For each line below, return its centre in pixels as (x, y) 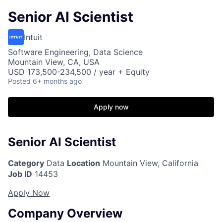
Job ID (20, 174)
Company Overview (65, 213)
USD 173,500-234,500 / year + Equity (79, 72)
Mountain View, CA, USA (54, 62)
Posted (19, 81)
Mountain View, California (149, 163)
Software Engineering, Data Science (75, 52)
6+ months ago (57, 81)
